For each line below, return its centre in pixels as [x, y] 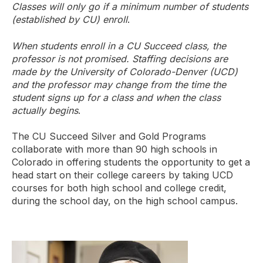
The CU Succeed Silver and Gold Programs [109, 136]
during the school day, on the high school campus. [125, 201]
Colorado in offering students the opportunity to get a [131, 162]
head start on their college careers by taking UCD [122, 175]
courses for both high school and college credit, [119, 188]
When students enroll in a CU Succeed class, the [119, 45]
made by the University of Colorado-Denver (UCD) [125, 71]
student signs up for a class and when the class [116, 97]
